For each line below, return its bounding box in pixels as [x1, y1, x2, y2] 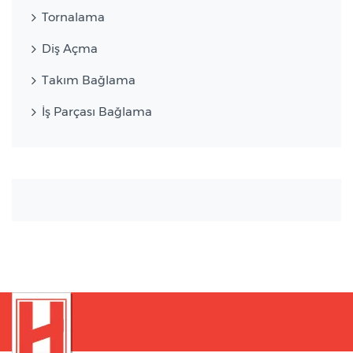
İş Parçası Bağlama [42, 103, 152, 119]
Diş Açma [42, 40, 98, 56]
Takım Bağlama [42, 72, 136, 87]
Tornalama [42, 9, 105, 24]
